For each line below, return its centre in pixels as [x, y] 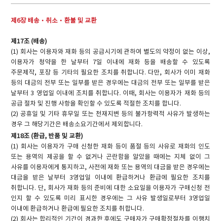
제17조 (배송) [29, 42]
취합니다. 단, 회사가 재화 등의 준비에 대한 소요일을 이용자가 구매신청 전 [110, 188]
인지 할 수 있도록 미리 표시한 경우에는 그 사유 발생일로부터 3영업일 [110, 198]
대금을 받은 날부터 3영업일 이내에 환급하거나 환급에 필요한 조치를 [110, 178]
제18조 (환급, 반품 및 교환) [47, 136]
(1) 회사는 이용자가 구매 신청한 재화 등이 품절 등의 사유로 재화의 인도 [110, 147]
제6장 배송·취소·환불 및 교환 [54, 21]
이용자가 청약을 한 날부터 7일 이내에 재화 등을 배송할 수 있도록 [110, 63]
